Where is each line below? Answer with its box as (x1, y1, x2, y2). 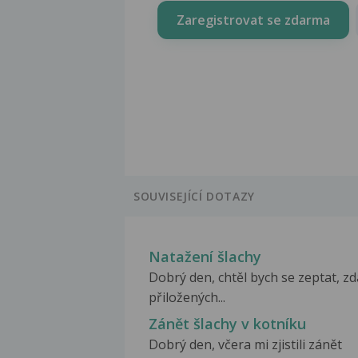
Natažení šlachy (149, 247, 261, 267)
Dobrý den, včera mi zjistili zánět (149, 336, 342, 354)
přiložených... (149, 288, 225, 307)
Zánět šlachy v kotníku (149, 314, 306, 334)
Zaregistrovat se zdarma (177, 10, 330, 29)
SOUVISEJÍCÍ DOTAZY (133, 189, 255, 205)
